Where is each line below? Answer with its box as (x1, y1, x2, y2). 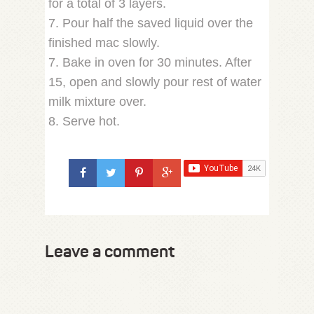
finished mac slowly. (48, 35, 160, 50)
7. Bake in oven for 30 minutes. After (48, 55, 252, 69)
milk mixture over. (48, 94, 146, 109)
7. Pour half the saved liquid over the (48, 15, 253, 30)
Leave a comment (45, 240, 175, 262)
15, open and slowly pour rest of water (48, 74, 261, 89)
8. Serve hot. (48, 114, 120, 128)
